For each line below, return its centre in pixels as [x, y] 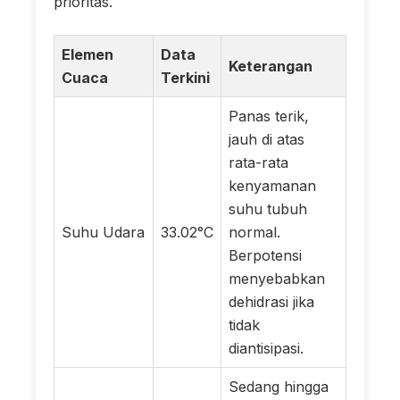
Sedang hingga [279, 386]
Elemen [87, 54]
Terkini [185, 77]
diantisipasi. [266, 348]
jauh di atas [267, 139]
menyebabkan [277, 278]
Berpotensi [265, 255]
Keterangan [271, 66]
